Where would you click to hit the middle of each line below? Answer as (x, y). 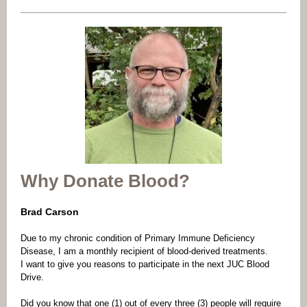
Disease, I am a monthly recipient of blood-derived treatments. (144, 251)
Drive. (32, 277)
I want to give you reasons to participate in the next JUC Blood (145, 264)
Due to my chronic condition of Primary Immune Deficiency (138, 238)
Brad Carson (50, 212)
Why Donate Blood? (105, 181)
